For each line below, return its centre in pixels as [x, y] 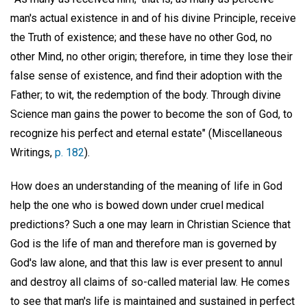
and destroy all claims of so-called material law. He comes [150, 282]
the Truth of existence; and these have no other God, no [141, 37]
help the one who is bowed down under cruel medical [137, 205]
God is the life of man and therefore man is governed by [144, 243]
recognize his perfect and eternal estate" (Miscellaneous [146, 133]
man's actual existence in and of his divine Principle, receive [153, 18]
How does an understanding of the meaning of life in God [146, 186]
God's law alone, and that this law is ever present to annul [146, 262]
